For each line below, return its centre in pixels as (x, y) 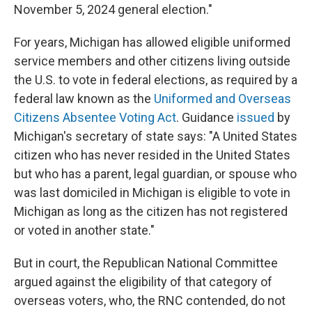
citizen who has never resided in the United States (152, 155)
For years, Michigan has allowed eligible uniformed (152, 42)
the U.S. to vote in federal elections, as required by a (156, 80)
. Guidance (206, 117)
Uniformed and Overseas (223, 99)
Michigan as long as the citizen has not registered (151, 211)
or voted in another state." (84, 230)
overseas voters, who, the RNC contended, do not (150, 301)
